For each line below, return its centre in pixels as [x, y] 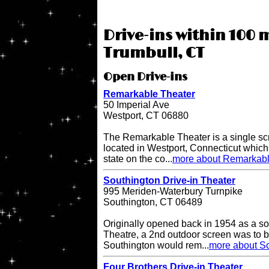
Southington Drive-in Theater [169, 181]
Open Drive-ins [145, 78]
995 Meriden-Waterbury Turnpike [173, 192]
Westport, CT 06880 [146, 116]
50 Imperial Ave [136, 105]
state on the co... [138, 159]
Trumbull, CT [154, 53]
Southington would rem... [156, 246]
